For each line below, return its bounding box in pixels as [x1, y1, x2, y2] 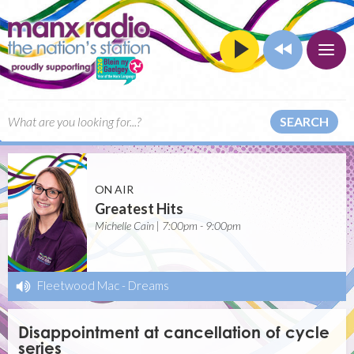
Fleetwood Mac [37, 278, 119, 293]
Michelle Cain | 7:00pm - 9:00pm [95, 219, 241, 232]
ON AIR [95, 183, 134, 196]
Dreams [128, 278, 169, 293]
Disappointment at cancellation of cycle [18, 322, 330, 343]
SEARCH [280, 113, 329, 129]
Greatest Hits [95, 200, 183, 217]
